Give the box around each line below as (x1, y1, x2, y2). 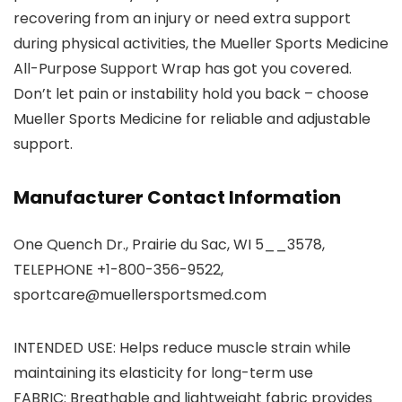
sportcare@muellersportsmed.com (13, 284, 267, 305)
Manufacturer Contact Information (13, 184, 341, 210)
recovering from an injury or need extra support (13, 7, 351, 29)
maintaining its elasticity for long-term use (13, 362, 313, 383)
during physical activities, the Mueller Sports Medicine (13, 32, 389, 54)
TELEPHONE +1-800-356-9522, (13, 258, 223, 280)
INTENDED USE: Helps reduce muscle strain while (13, 336, 351, 358)
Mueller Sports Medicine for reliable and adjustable (13, 108, 371, 129)
